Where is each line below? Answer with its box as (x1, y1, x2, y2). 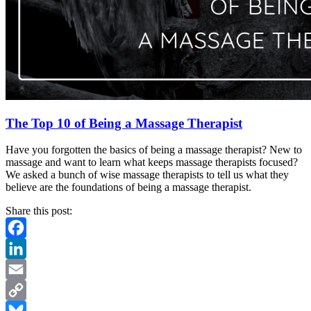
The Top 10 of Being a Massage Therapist (6, 115, 242, 131)
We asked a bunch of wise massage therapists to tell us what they (6, 169, 289, 181)
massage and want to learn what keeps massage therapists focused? (6, 156, 298, 169)
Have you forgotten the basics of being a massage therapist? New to (6, 144, 302, 156)
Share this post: (6, 205, 72, 217)
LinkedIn (6, 263, 46, 276)
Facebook (6, 242, 49, 255)
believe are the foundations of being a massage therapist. (6, 181, 251, 194)
